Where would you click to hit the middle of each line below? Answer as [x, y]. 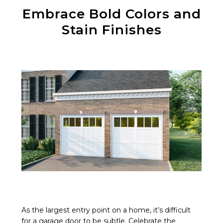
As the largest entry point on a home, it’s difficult [106, 210]
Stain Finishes [111, 30]
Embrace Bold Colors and [111, 14]
